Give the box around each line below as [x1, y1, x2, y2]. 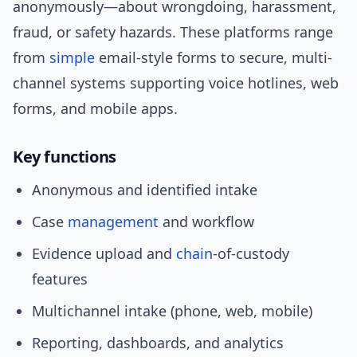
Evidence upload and [32, 244, 176, 264]
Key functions [13, 146, 116, 168]
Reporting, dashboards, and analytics [32, 333, 284, 353]
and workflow [159, 212, 254, 232]
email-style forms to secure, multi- [95, 48, 332, 68]
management [68, 212, 159, 232]
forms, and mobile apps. [13, 99, 178, 119]
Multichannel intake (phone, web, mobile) [32, 301, 312, 321]
